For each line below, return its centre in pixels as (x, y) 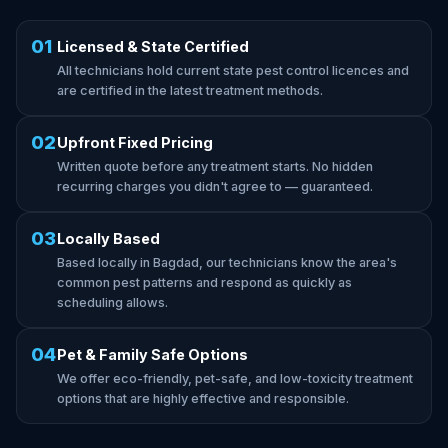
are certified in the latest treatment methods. (190, 90)
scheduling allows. (112, 302)
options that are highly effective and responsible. (203, 398)
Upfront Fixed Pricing (135, 142)
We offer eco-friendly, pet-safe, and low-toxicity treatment (235, 378)
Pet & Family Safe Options (152, 354)
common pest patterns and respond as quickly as (204, 282)
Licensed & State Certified (153, 46)
